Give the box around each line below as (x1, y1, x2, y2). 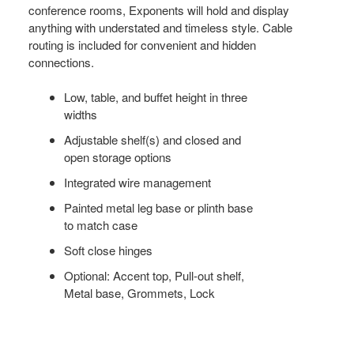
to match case (64, 216, 138, 233)
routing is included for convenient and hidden (28, 36, 257, 53)
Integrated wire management (64, 173, 212, 190)
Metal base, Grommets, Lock (64, 284, 216, 301)
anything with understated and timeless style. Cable (28, 18, 293, 36)
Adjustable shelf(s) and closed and (64, 130, 242, 148)
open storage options (64, 148, 172, 165)
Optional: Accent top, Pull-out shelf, (64, 266, 245, 284)
